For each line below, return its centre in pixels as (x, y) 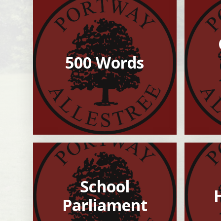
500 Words (105, 63)
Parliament (105, 205)
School (105, 186)
